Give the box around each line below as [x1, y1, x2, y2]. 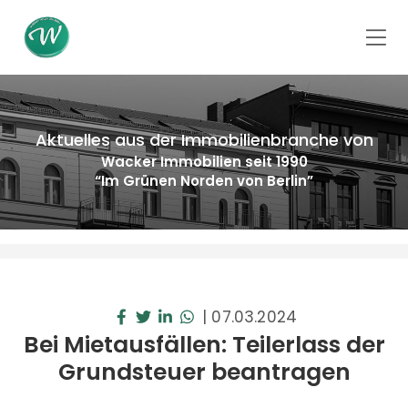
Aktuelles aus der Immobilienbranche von [35, 128, 373, 151]
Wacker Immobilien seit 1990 [100, 152, 308, 171]
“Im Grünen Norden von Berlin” [95, 171, 313, 190]
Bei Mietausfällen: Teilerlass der [23, 329, 385, 361]
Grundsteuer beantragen [57, 356, 351, 388]
